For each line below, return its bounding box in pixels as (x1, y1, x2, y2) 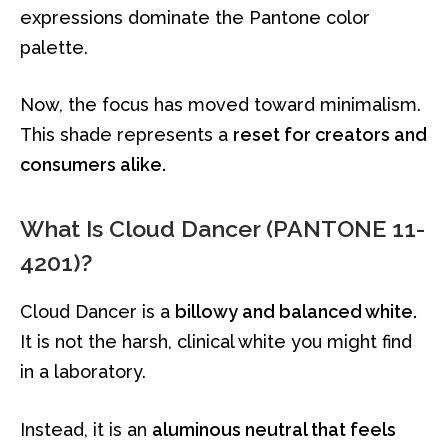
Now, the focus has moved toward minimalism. (20, 94, 421, 116)
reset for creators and (233, 124, 427, 146)
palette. (20, 36, 88, 58)
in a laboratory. (20, 360, 146, 382)
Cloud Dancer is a (20, 300, 175, 322)
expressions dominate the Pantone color (20, 6, 370, 28)
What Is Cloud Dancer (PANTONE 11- (20, 214, 425, 242)
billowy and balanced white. (175, 300, 417, 322)
